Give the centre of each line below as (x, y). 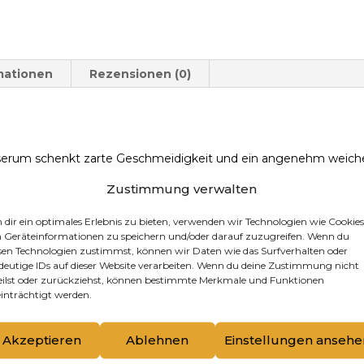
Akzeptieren (42, 340)
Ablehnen (158, 340)
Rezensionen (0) (141, 74)
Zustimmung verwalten (182, 188)
